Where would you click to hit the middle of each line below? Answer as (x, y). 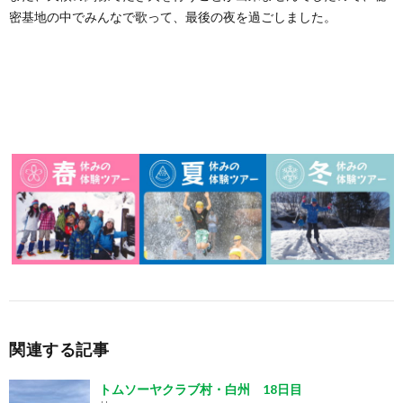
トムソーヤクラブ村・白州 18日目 (201, 390)
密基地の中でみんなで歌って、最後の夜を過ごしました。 (173, 17)
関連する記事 (59, 349)
